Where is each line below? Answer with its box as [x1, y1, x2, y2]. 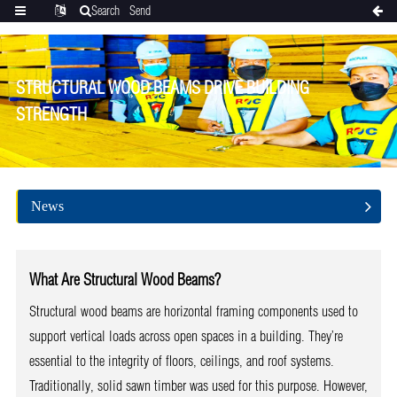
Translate [42, 25, 78, 41]
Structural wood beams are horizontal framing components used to [28, 301, 358, 320]
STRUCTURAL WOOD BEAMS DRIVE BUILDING [15, 76, 309, 98]
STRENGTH [15, 103, 87, 125]
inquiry [125, 25, 154, 41]
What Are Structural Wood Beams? [28, 269, 221, 290]
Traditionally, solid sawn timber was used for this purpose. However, [28, 376, 368, 394]
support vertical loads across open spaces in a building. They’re [28, 326, 343, 345]
